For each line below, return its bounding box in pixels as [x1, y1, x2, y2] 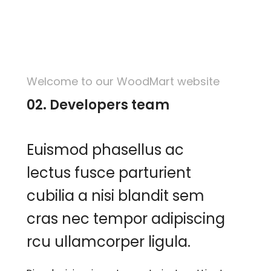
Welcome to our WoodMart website [27, 74, 220, 90]
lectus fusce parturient [27, 163, 192, 183]
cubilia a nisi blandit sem [27, 186, 205, 206]
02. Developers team [27, 96, 170, 115]
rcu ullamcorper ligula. [27, 232, 191, 252]
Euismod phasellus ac [27, 140, 184, 160]
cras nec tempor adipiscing [27, 209, 226, 229]
